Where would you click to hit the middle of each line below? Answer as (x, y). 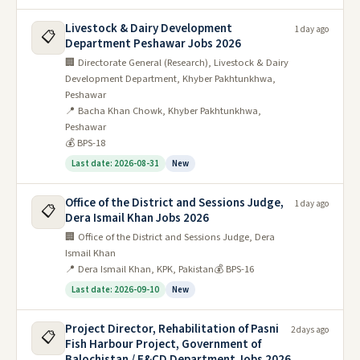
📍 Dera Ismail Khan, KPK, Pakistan (139, 269)
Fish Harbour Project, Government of (163, 344)
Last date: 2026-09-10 (115, 290)
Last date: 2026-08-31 (115, 164)
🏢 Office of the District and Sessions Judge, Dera (170, 237)
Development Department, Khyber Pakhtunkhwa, (170, 79)
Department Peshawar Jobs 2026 (153, 44)
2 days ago (310, 330)
